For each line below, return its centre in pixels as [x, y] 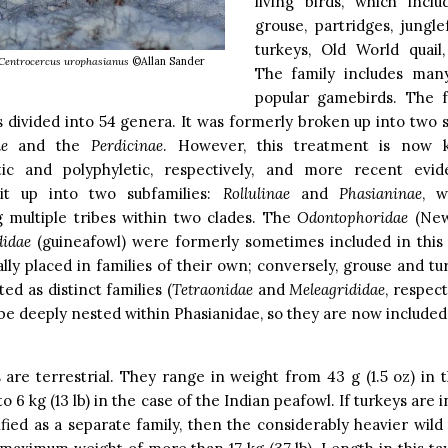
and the [49, 145]
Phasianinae [380, 193]
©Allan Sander [168, 61]
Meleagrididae [337, 289]
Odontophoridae [356, 217]
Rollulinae [261, 193]
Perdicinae [127, 145]
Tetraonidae [212, 289]
